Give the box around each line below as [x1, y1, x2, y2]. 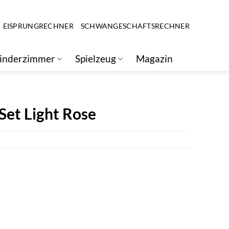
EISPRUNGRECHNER [3, 21, 74, 30]
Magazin [136, 53, 173, 64]
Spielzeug [75, 53, 117, 64]
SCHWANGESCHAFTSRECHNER [80, 21, 190, 30]
